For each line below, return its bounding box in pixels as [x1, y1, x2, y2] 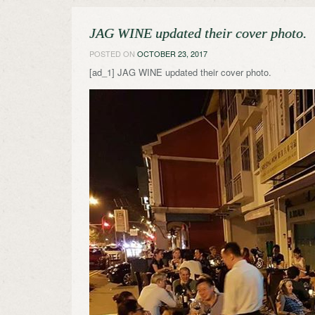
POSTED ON [89, 48, 137, 59]
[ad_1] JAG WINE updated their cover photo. [89, 65, 271, 79]
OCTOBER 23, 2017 [137, 48, 207, 59]
